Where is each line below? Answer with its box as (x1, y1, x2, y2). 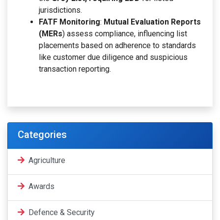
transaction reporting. (39, 64, 111, 74)
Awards (27, 181, 55, 191)
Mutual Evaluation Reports (104, 17, 201, 27)
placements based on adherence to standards (39, 40, 196, 50)
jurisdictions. (39, 5, 82, 15)
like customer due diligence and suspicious (39, 52, 188, 62)
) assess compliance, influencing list (62, 28, 187, 38)
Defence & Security (27, 207, 95, 217)
